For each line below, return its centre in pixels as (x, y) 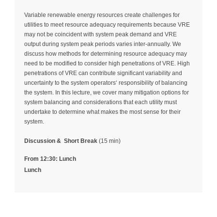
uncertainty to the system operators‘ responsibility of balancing (106, 83)
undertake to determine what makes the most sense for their (102, 112)
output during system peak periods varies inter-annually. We (103, 44)
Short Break (81, 141)
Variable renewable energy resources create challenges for (102, 15)
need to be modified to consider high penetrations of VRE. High (107, 63)
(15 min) (109, 141)
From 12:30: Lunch (50, 159)
